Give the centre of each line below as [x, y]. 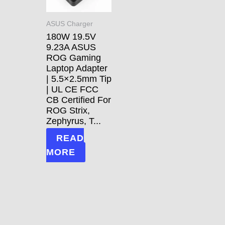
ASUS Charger [70, 24]
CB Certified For [79, 100]
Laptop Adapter [77, 68]
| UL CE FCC [72, 89]
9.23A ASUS [71, 47]
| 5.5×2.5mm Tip [79, 79]
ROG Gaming [74, 58]
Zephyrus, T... [74, 121]
